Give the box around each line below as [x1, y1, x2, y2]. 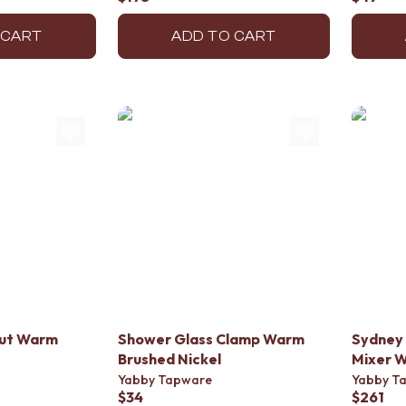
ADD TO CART [171, 28, 276, 44]
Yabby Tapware [118, 372, 212, 388]
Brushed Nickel [118, 350, 221, 368]
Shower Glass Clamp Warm [118, 330, 304, 348]
